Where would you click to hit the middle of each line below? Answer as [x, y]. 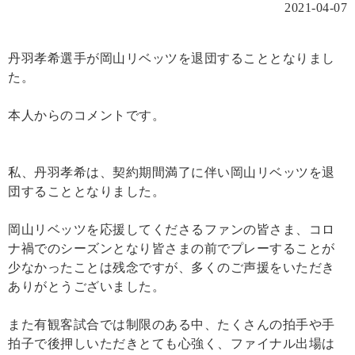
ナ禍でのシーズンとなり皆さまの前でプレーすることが [172, 248]
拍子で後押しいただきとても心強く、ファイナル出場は [172, 343]
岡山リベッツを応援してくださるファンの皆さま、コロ [172, 229]
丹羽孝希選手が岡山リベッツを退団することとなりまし [172, 58]
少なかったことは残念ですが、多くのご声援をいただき [172, 267]
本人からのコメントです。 [86, 115]
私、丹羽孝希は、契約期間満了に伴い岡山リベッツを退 [172, 172]
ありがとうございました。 [86, 286]
